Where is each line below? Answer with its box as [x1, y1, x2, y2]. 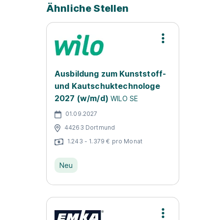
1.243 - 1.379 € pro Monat [67, 137, 142, 145]
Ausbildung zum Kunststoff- [55, 69, 166, 79]
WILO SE [110, 94, 138, 103]
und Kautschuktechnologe [55, 81, 160, 91]
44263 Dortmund [64, 123, 115, 131]
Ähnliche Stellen [46, 2, 129, 14]
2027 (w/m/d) [55, 93, 109, 103]
